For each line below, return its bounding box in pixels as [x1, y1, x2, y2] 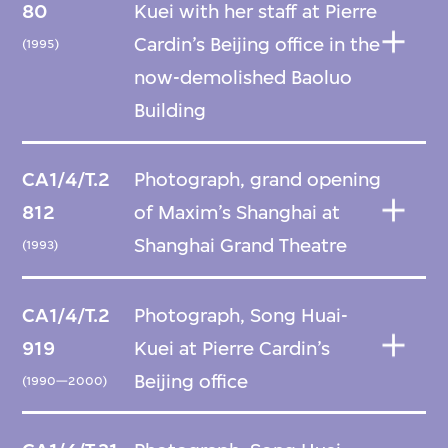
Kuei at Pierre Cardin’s [134, 336, 331, 360]
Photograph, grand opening [134, 168, 382, 192]
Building [134, 98, 207, 122]
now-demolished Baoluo [134, 65, 353, 89]
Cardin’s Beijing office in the [134, 32, 381, 56]
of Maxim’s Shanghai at [134, 201, 341, 225]
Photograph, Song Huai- [134, 303, 349, 327]
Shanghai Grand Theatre [134, 234, 348, 258]
